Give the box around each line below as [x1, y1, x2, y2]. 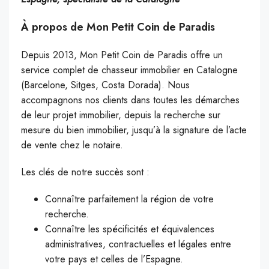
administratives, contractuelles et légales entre [45, 237, 231, 252]
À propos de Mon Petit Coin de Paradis [21, 19, 215, 35]
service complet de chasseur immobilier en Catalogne [21, 63, 238, 77]
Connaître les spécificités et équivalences [45, 222, 214, 237]
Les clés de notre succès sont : [21, 165, 150, 180]
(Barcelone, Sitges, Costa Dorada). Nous [21, 78, 190, 92]
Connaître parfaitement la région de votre [45, 192, 214, 207]
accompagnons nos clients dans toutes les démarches [21, 93, 240, 107]
